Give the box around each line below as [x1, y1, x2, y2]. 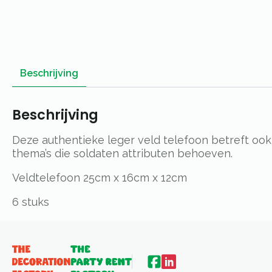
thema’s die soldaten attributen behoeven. [12, 146, 233, 160]
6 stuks [12, 195, 49, 208]
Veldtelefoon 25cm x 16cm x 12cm [12, 171, 187, 184]
